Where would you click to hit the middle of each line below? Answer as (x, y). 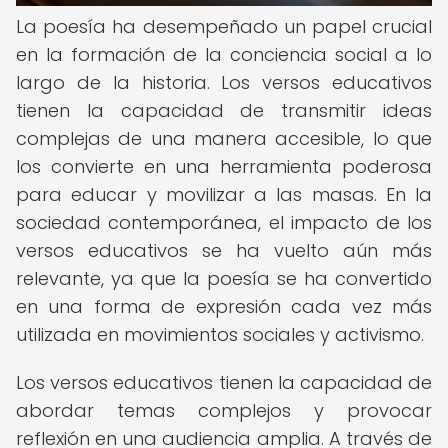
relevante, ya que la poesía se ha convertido (224, 278)
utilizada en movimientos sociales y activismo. (220, 334)
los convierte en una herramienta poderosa (224, 166)
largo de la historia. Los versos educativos (224, 82)
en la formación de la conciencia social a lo (224, 54)
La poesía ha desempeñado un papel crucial (224, 26)
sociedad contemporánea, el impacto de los (224, 222)
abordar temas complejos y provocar (224, 410)
